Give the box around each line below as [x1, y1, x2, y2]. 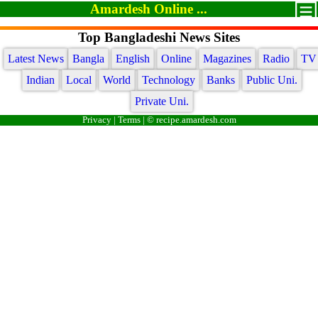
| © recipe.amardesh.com [140, 115, 236, 125]
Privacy [82, 115, 111, 125]
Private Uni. [135, 95, 189, 107]
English [115, 53, 150, 65]
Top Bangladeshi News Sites [78, 30, 240, 45]
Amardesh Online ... [89, 1, 207, 16]
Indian [26, 74, 55, 86]
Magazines [202, 53, 251, 65]
